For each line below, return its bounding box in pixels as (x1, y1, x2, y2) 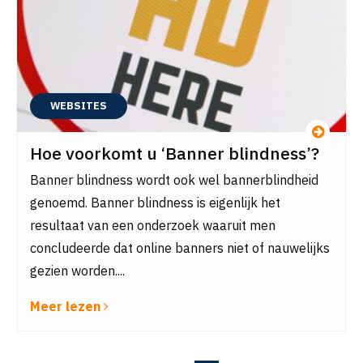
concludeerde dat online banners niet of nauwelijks (30, 240, 330, 256)
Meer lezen (30, 298, 104, 314)
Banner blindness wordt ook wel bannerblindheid (30, 172, 318, 188)
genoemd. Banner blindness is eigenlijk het (30, 194, 280, 211)
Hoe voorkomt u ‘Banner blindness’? (30, 142, 319, 164)
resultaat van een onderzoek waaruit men (30, 217, 275, 233)
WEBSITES (50, 99, 107, 113)
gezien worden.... (30, 263, 125, 279)
